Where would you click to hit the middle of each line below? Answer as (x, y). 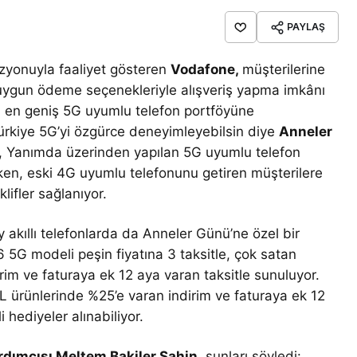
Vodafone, (207, 69)
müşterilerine (284, 69)
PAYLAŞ (306, 26)
